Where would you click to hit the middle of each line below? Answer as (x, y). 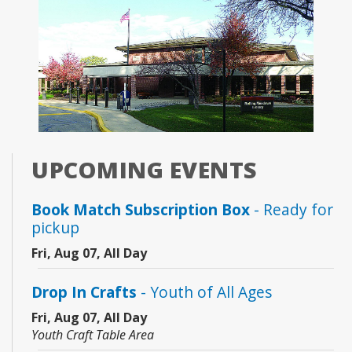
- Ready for (291, 210)
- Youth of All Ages (204, 292)
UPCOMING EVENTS (145, 169)
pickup (55, 228)
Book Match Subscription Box (141, 210)
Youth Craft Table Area (93, 335)
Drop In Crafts (84, 292)
